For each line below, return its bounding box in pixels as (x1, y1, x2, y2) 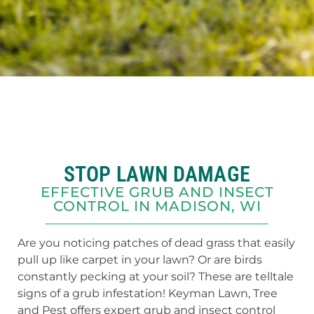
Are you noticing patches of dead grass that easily (18, 236, 295, 250)
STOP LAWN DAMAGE (63, 162, 251, 186)
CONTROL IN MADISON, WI (53, 198, 261, 214)
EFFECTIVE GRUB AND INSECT (40, 184, 274, 200)
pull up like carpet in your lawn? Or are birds (18, 253, 262, 266)
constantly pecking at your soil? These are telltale (18, 270, 294, 283)
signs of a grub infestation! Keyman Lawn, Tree (18, 287, 278, 300)
